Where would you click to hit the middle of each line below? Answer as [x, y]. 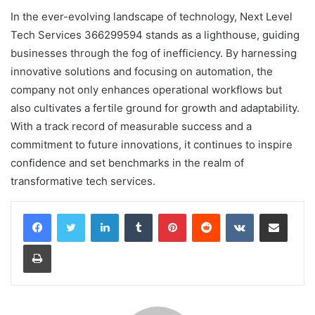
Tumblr [167, 213]
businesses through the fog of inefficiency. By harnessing [154, 53]
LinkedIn [136, 213]
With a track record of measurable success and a [131, 127]
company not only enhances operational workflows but [146, 90]
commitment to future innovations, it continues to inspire [152, 145]
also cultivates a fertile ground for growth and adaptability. [155, 108]
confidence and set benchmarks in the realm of [127, 163]
